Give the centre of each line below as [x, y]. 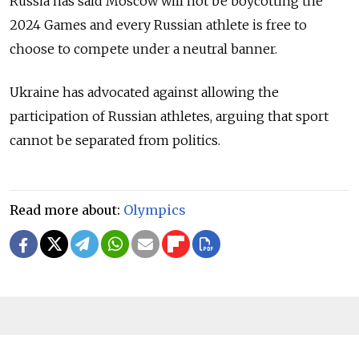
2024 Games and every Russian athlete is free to [158, 24]
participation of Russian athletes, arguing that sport [169, 116]
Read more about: [67, 210]
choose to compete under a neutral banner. [143, 48]
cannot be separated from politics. [115, 140]
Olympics [155, 210]
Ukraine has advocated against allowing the [144, 92]
